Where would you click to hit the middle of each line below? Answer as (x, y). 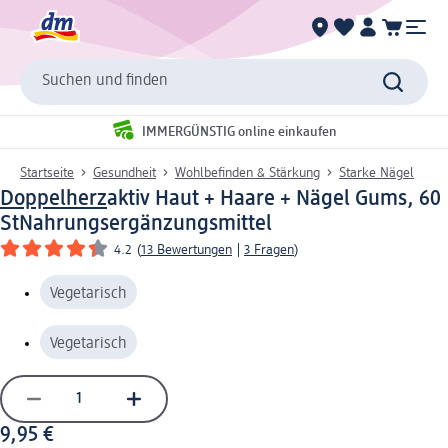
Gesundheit (124, 172)
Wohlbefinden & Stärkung (247, 172)
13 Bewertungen (186, 249)
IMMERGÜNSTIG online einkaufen (239, 132)
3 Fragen (269, 249)
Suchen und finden (105, 81)
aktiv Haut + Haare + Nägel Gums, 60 (274, 198)
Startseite (47, 172)
